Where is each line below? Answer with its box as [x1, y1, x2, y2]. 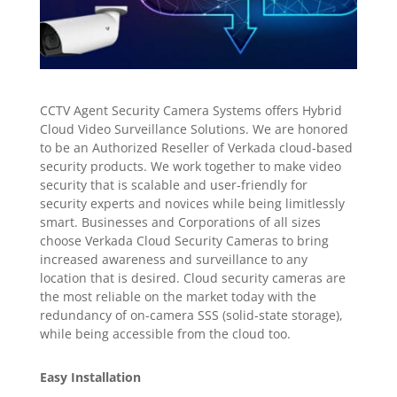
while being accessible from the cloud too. [39, 324, 291, 342]
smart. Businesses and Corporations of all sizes [39, 213, 321, 230]
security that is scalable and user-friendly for [39, 175, 307, 193]
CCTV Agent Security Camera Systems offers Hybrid [39, 101, 342, 119]
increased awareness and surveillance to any [39, 250, 307, 268]
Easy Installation [39, 368, 141, 385]
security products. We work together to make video [39, 157, 341, 175]
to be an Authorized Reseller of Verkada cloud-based [39, 138, 353, 156]
